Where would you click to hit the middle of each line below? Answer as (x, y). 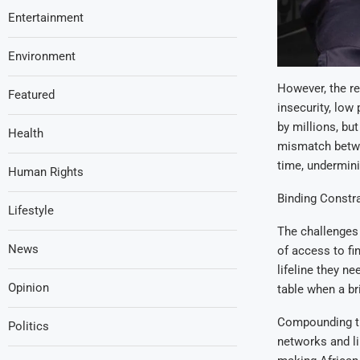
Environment (42, 56)
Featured (31, 95)
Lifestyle (31, 211)
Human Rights (46, 172)
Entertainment (46, 18)
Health (26, 133)
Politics (29, 326)
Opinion (29, 288)
